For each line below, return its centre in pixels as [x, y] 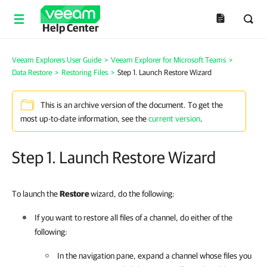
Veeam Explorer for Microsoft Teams [168, 60]
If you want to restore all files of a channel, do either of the [133, 218]
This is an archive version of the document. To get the [132, 105]
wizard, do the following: [133, 194]
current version [174, 119]
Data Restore [32, 72]
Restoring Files [85, 72]
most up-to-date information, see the [84, 119]
